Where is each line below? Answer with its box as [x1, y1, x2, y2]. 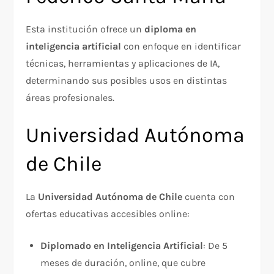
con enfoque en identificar [121, 40, 242, 53]
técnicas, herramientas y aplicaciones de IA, [26, 57, 220, 70]
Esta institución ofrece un [26, 23, 145, 35]
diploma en [144, 23, 197, 35]
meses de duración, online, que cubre [40, 257, 206, 269]
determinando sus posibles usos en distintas [26, 75, 228, 87]
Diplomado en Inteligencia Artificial [40, 240, 204, 252]
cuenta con [182, 191, 235, 203]
